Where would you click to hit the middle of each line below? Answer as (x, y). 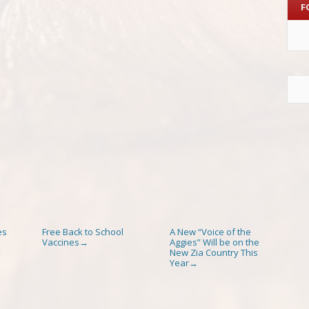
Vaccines (61, 242)
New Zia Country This (213, 252)
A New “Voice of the (210, 231)
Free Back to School (83, 231)
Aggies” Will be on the (214, 242)
